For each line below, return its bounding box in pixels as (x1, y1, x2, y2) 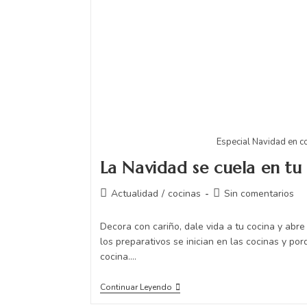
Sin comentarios (223, 186, 294, 200)
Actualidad (110, 186, 158, 200)
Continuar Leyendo (99, 281, 172, 293)
